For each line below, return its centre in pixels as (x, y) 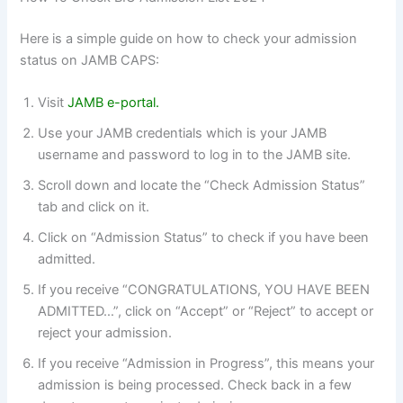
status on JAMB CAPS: (90, 61)
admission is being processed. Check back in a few (195, 385)
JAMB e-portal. (114, 103)
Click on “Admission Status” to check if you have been (204, 238)
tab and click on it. (94, 207)
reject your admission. (105, 333)
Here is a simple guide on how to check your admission (189, 39)
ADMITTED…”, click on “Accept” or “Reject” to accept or (206, 312)
